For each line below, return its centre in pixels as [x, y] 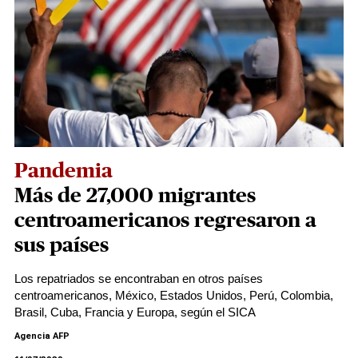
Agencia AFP [42, 336]
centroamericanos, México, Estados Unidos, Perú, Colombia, [174, 295]
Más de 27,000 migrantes [135, 196]
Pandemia [64, 171]
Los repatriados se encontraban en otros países [139, 278]
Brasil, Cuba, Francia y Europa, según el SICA [135, 312]
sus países [62, 245]
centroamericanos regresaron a [165, 221]
